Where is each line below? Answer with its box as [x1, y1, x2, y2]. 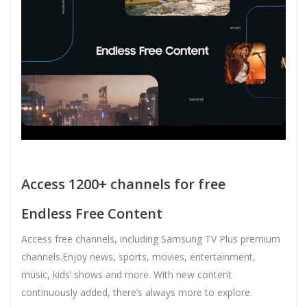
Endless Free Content [21, 204, 162, 223]
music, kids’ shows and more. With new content [21, 267, 232, 281]
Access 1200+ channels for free [21, 174, 225, 193]
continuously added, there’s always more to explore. [21, 285, 252, 299]
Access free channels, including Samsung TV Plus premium [21, 232, 280, 245]
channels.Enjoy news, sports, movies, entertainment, [21, 249, 256, 263]
